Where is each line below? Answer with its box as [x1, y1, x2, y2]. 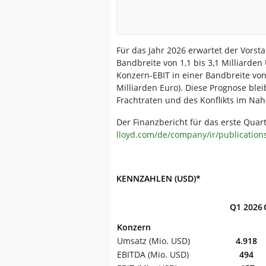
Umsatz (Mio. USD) [117, 235, 190, 246]
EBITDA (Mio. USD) [117, 249, 189, 260]
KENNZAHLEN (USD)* [116, 173, 201, 184]
